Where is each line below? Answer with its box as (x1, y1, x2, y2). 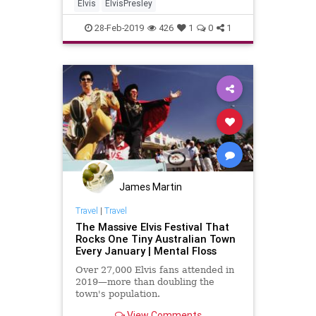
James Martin (119, 180, 182, 193)
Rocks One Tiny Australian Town (75, 232, 236, 246)
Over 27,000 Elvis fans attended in (75, 265, 234, 276)
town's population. (75, 288, 160, 300)
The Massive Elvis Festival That (75, 220, 229, 234)
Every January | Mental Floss (75, 244, 217, 258)
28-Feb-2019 (92, 21, 144, 34)
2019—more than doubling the (75, 276, 214, 288)
